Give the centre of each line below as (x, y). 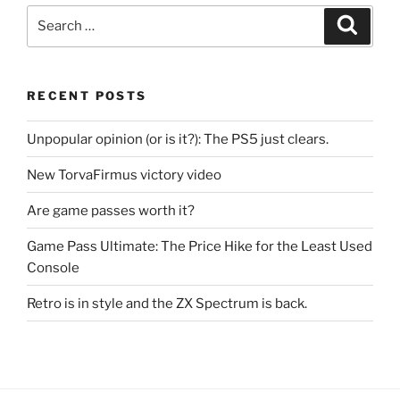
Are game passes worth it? (111, 210)
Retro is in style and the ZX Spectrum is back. (167, 303)
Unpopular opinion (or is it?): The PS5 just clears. (178, 139)
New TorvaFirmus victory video (124, 175)
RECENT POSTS (87, 95)
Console (53, 267)
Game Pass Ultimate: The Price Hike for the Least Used (200, 246)
